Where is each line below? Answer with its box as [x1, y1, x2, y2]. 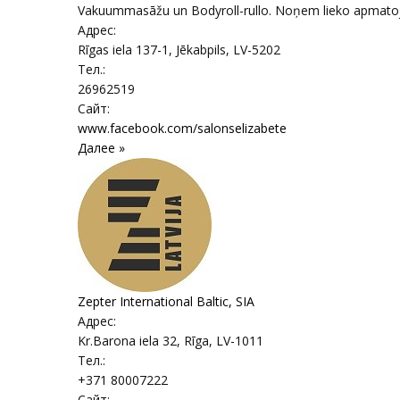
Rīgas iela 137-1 [78, 41, 169, 58]
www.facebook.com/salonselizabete [78, 120, 287, 137]
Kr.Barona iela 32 [78, 332, 177, 349]
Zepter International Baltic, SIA [78, 293, 254, 310]
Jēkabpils [176, 41, 226, 58]
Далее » [78, 139, 125, 156]
